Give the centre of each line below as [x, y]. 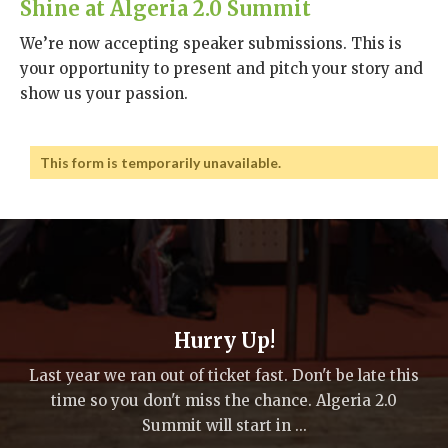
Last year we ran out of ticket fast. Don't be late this [224, 375]
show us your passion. [104, 93]
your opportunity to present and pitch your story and [221, 68]
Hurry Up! [224, 340]
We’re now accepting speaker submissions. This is [211, 43]
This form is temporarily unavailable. [160, 162]
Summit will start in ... [224, 425]
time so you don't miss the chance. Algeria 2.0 [224, 400]
